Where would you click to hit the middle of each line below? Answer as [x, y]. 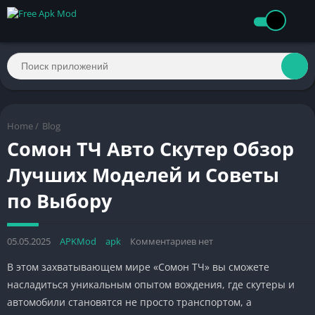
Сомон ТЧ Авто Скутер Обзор [150, 148]
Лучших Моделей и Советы [143, 174]
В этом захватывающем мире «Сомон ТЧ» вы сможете [138, 266]
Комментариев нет [172, 241]
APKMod [78, 241]
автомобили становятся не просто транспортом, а [129, 302]
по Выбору [59, 200]
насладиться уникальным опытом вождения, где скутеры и [151, 284]
